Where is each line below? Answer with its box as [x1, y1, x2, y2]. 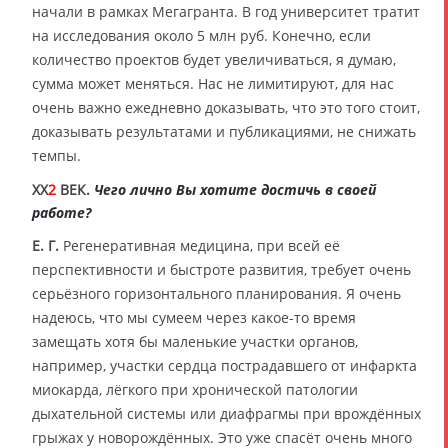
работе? [32, 203, 91, 223]
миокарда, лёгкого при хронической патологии [32, 380, 358, 400]
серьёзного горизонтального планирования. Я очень [32, 284, 401, 304]
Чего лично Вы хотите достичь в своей [94, 180, 376, 200]
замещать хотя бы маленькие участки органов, [32, 332, 358, 352]
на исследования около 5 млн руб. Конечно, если [32, 26, 371, 46]
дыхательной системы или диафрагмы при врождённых [32, 404, 421, 424]
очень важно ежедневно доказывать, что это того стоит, [32, 98, 420, 118]
